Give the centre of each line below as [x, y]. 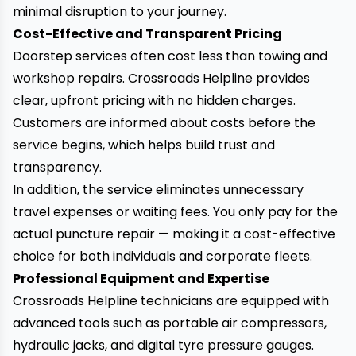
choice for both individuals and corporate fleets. [163, 256]
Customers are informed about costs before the [164, 123]
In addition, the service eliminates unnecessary [158, 190]
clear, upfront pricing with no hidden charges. [154, 101]
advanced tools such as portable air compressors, [170, 323]
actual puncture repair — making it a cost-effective [174, 234]
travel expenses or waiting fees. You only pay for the [175, 212]
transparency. [57, 167]
